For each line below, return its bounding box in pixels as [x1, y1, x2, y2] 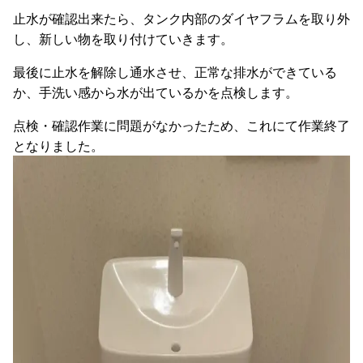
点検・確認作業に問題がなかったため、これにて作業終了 [13, 115, 350, 135]
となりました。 [13, 135, 104, 155]
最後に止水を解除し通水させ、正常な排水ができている [13, 62, 337, 81]
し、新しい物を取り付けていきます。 [13, 28, 233, 48]
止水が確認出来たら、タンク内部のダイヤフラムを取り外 [13, 8, 350, 28]
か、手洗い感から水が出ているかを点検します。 [13, 82, 298, 101]
